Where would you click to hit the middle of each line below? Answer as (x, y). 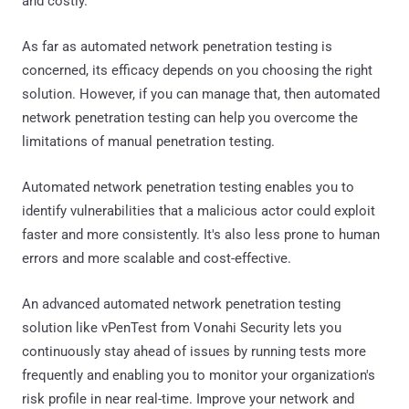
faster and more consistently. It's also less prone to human (201, 234)
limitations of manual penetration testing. (148, 141)
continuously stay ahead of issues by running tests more (194, 351)
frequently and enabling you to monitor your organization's (199, 375)
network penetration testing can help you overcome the (190, 117)
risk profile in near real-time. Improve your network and (188, 399)
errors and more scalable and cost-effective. (157, 258)
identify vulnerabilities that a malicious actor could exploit (199, 210)
